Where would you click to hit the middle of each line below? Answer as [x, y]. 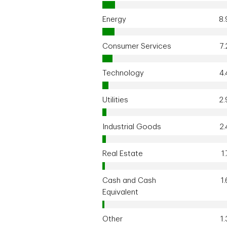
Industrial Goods [132, 127]
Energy [114, 20]
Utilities [115, 100]
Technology [123, 73]
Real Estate [123, 154]
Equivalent [120, 192]
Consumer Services [137, 46]
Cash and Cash [129, 181]
